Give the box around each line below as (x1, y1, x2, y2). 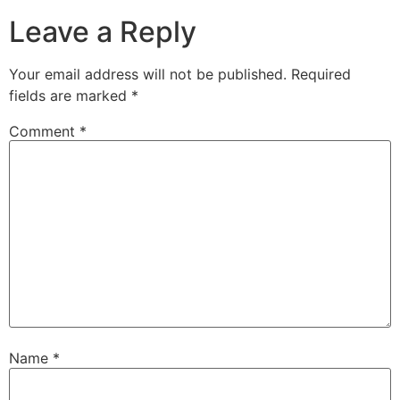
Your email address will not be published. (9, 64, 287, 83)
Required (291, 64, 351, 83)
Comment (9, 121, 79, 140)
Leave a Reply (9, 13, 196, 49)
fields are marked (9, 86, 131, 104)
